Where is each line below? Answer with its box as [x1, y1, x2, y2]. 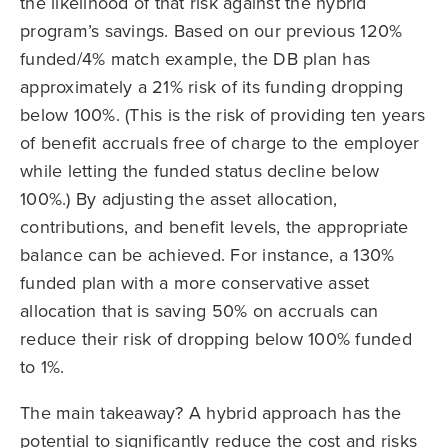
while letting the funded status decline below [20, 157, 380, 183]
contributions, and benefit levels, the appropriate [20, 213, 409, 239]
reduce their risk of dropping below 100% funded [20, 325, 412, 351]
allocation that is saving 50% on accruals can [20, 297, 379, 323]
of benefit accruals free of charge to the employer [20, 129, 420, 155]
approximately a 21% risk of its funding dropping [20, 73, 403, 99]
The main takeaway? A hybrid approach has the [20, 399, 401, 425]
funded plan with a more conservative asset [20, 269, 370, 295]
